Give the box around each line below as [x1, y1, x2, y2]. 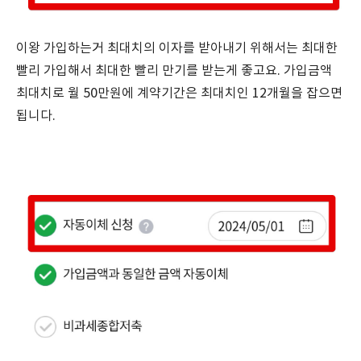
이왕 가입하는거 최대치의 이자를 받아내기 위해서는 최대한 [16, 41, 338, 56]
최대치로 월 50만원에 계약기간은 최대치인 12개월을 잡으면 [16, 86, 342, 101]
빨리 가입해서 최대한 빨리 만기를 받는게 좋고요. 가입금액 [16, 64, 332, 78]
